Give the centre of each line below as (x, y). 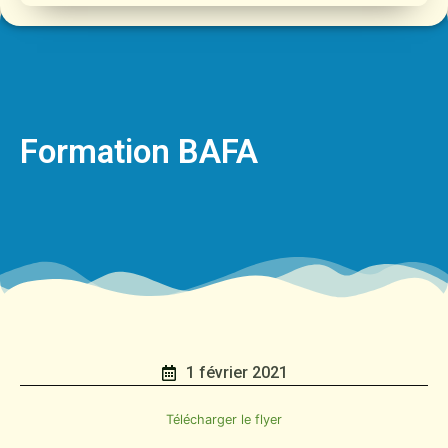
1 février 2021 (236, 373)
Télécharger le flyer (224, 420)
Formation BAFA (139, 151)
